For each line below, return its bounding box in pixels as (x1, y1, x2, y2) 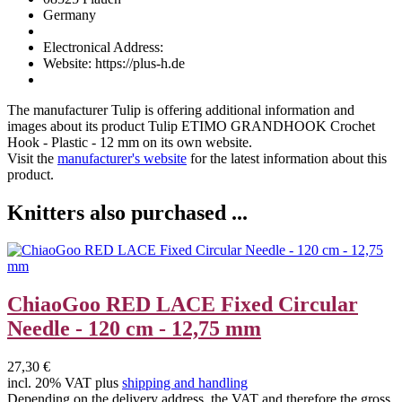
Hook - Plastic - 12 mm (7, 134, 139, 150)
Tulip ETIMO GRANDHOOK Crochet (148, 118, 375, 134)
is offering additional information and (141, 101, 354, 118)
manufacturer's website (57, 150, 187, 166)
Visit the (7, 150, 57, 166)
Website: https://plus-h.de (43, 55, 185, 71)
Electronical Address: (43, 39, 163, 55)
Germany (43, 6, 96, 22)
